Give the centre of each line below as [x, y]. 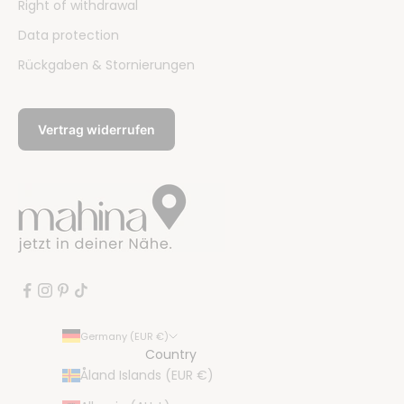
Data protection [69, 35]
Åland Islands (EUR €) [147, 375]
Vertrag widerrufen [96, 129]
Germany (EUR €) [124, 336]
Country [171, 354]
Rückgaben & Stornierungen [106, 64]
